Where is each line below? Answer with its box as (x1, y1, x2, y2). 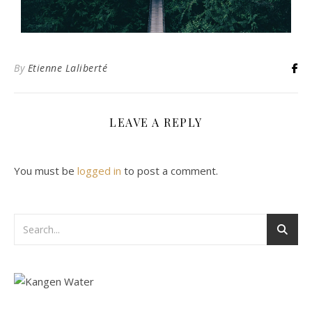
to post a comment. (121, 164, 218, 178)
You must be (14, 164, 77, 178)
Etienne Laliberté (27, 61, 107, 75)
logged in (77, 164, 121, 178)
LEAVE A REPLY (109, 115, 203, 130)
